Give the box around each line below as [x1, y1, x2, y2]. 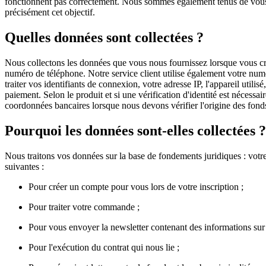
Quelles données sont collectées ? [5, 30, 204, 46]
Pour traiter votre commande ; [28, 201, 140, 212]
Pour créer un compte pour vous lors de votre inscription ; [28, 181, 243, 192]
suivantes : [5, 161, 44, 172]
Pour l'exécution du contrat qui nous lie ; [28, 242, 179, 252]
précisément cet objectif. [5, 7, 95, 18]
